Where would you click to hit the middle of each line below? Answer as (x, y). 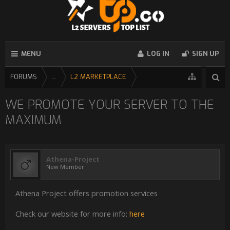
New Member (65, 167)
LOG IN (158, 54)
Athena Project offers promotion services (87, 193)
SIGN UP (205, 54)
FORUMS (24, 77)
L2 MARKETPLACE (98, 77)
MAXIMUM (33, 120)
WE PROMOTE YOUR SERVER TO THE (110, 105)
